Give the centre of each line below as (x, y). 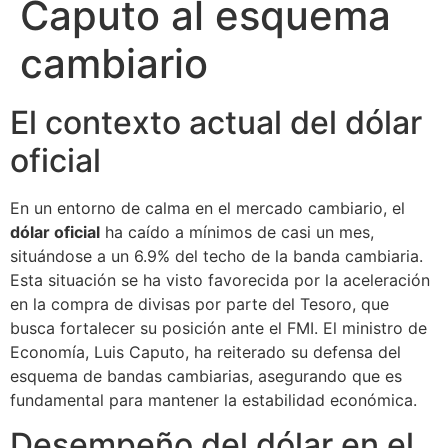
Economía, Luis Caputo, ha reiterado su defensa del (205, 351)
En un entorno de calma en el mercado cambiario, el (207, 207)
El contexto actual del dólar (216, 122)
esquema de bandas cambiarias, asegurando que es (206, 375)
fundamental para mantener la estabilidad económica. (213, 399)
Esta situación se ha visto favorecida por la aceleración (220, 279)
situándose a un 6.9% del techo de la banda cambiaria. (216, 255)
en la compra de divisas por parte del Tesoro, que (199, 303)
